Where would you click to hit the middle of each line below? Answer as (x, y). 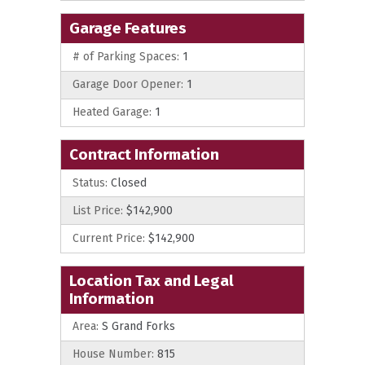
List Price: (98, 210)
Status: (90, 182)
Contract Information (144, 154)
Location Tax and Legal (152, 280)
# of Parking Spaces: (126, 57)
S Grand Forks (137, 327)
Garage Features (128, 29)
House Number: (113, 354)
